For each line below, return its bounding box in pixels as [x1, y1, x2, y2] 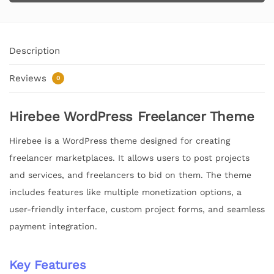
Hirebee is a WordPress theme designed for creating [9, 135, 230, 146]
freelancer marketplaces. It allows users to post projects [9, 152, 250, 163]
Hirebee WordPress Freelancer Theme [9, 108, 254, 124]
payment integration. [9, 221, 97, 231]
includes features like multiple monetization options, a [9, 187, 242, 197]
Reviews [9, 73, 50, 84]
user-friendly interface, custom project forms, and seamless [9, 204, 265, 214]
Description [9, 45, 60, 56]
